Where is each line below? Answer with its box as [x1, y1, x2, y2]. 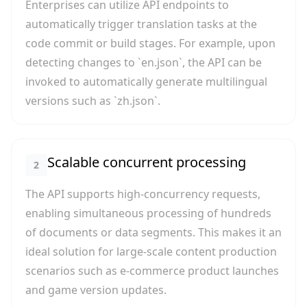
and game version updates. [25, 282, 167, 297]
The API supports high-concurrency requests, [25, 186, 260, 201]
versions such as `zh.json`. [25, 93, 160, 108]
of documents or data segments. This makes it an [25, 225, 282, 240]
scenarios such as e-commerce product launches [25, 263, 279, 278]
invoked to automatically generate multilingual [25, 74, 267, 89]
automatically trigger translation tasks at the [25, 16, 257, 32]
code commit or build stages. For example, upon [25, 36, 275, 51]
